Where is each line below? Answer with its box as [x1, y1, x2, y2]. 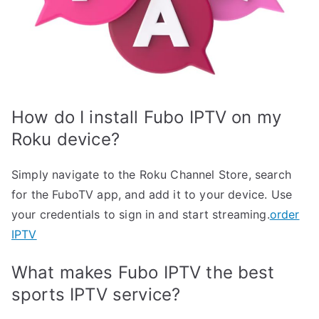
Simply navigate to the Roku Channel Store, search [11, 167, 291, 182]
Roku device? [11, 129, 120, 150]
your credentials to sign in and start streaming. [11, 207, 270, 222]
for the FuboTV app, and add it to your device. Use [11, 187, 293, 202]
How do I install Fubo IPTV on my [11, 107, 282, 128]
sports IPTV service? [11, 284, 181, 305]
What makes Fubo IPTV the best [11, 262, 275, 283]
